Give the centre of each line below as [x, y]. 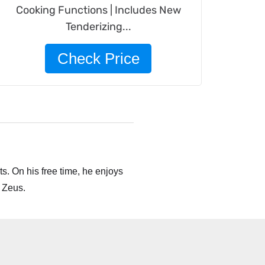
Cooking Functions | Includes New [98, 10]
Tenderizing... [98, 27]
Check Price [98, 59]
